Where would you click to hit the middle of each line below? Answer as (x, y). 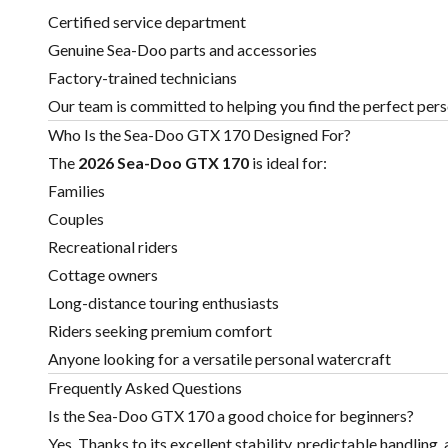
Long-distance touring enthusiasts (163, 303)
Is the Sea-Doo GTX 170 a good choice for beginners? (231, 416)
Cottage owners (103, 275)
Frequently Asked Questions (145, 388)
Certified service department (147, 22)
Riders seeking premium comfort (160, 331)
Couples (76, 219)
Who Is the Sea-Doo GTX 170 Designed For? (199, 135)
